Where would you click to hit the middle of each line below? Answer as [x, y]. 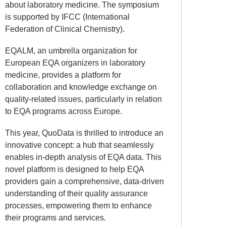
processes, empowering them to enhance [78, 206]
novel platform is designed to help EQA [74, 169]
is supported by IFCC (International [67, 17]
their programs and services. [55, 218]
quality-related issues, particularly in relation [83, 99]
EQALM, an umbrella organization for [71, 50]
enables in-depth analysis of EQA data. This [83, 157]
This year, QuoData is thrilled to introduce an [84, 133]
